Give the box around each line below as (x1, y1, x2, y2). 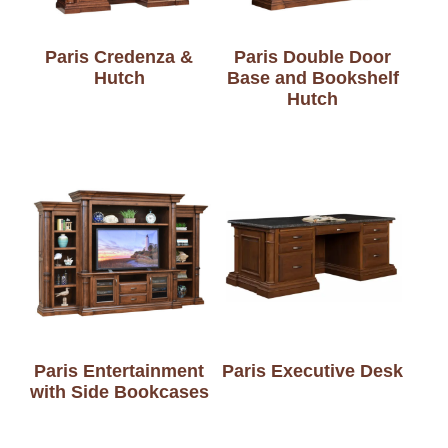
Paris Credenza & (45, 47, 194, 68)
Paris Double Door (234, 47, 392, 68)
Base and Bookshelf (226, 68, 399, 89)
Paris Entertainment (34, 361, 205, 382)
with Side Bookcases (29, 382, 209, 403)
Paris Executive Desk (222, 361, 404, 382)
